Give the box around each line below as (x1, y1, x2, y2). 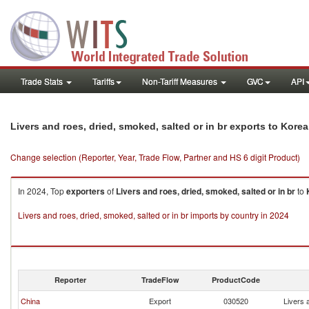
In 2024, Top (18, 185, 66, 197)
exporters (66, 185, 105, 197)
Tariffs (92, 75, 114, 87)
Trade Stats (21, 75, 65, 87)
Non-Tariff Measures (142, 75, 219, 87)
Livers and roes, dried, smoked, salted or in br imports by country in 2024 (18, 209, 289, 221)
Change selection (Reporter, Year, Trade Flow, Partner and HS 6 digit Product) (10, 151, 300, 163)
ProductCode (212, 275, 260, 285)
